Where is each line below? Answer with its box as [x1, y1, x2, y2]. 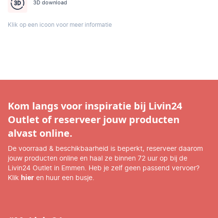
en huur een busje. [34, 175, 94, 182]
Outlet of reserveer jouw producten [8, 113, 180, 126]
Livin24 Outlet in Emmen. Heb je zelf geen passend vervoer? [8, 165, 200, 172]
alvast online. [8, 127, 73, 140]
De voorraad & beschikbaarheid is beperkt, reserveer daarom [8, 145, 203, 152]
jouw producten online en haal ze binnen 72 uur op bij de [8, 155, 187, 162]
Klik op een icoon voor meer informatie [8, 22, 112, 28]
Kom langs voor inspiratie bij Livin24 [8, 99, 182, 112]
